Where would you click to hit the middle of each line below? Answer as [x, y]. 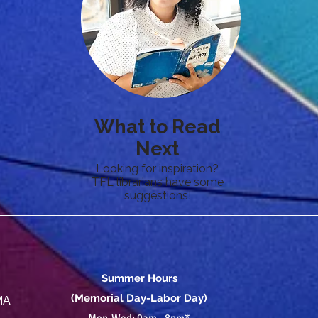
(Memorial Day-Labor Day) [139, 298]
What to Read [157, 127]
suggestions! [157, 196]
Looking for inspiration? [157, 169]
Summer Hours [139, 278]
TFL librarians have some [157, 182]
